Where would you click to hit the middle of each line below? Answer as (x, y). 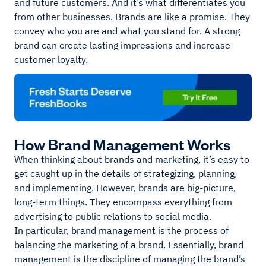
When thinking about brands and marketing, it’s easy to (132, 159)
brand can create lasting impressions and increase (122, 45)
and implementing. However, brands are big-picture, (125, 188)
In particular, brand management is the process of (121, 231)
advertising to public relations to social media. (113, 216)
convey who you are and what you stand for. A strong (127, 31)
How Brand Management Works (122, 144)
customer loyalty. (51, 59)
